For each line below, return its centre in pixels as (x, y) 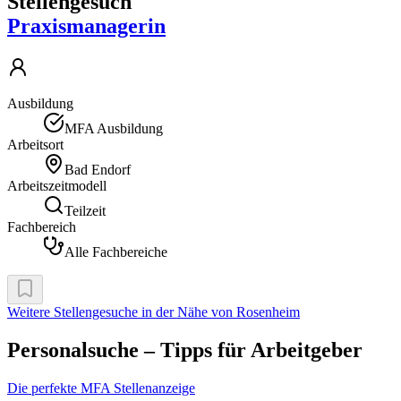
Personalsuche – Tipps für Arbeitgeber (185, 350)
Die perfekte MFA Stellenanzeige (101, 388)
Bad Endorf (98, 169)
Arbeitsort (35, 144)
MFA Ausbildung (114, 128)
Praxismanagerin (86, 26)
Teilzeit (85, 210)
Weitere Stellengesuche (73, 311)
